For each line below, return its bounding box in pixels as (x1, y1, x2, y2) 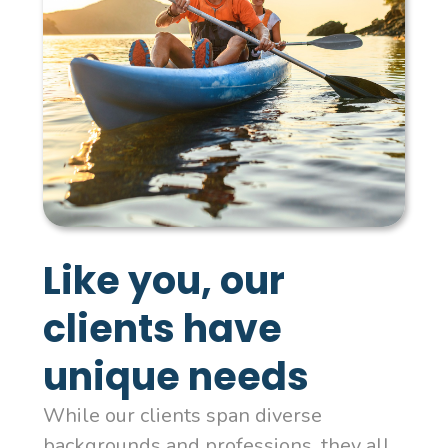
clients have (42, 302, 282, 356)
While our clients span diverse (42, 402, 322, 430)
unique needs (42, 350, 325, 404)
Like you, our (42, 254, 285, 308)
